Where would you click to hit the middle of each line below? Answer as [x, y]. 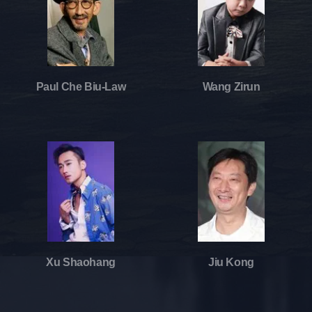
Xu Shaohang [81, 262]
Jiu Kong [231, 262]
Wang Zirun [231, 86]
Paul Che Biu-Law [81, 86]
